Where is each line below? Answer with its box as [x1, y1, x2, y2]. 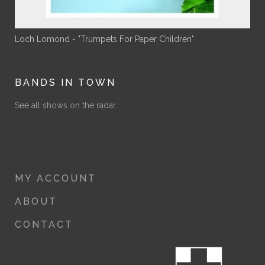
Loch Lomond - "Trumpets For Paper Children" [15, 34, 194, 44]
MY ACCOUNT [15, 173, 96, 184]
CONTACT [15, 219, 73, 230]
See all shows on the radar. [15, 101, 117, 110]
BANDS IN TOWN [15, 77, 116, 88]
